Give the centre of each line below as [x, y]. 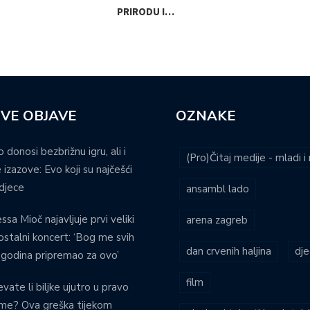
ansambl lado [218, 189]
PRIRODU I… [146, 12]
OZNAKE [206, 116]
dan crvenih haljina [229, 252]
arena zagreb [217, 220]
